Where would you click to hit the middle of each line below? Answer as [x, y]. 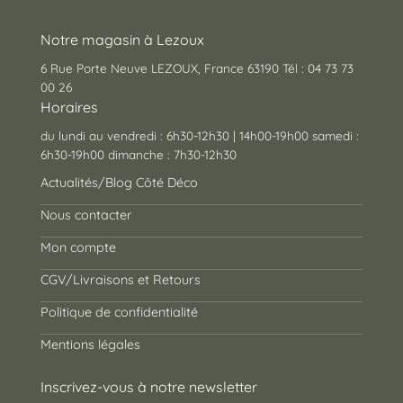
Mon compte [78, 247]
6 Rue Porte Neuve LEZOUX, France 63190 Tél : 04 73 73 [197, 67]
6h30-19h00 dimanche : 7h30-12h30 [138, 154]
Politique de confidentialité [119, 312]
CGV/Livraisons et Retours [120, 279]
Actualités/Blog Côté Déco [119, 182]
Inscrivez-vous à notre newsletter [148, 386]
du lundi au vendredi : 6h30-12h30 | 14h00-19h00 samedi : [199, 135]
